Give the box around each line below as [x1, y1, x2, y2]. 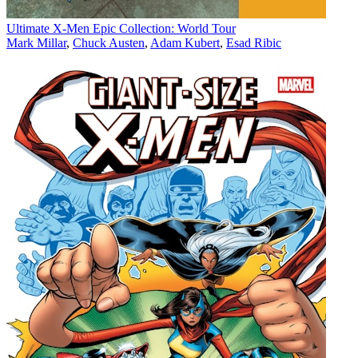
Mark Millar [6, 35, 66, 50]
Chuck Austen [73, 35, 145, 50]
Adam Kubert [150, 35, 220, 50]
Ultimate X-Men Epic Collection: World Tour [6, 21, 236, 35]
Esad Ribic [226, 35, 281, 50]
